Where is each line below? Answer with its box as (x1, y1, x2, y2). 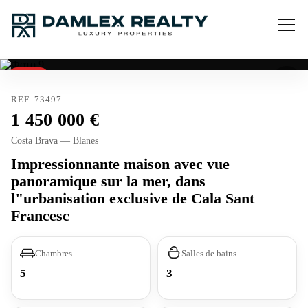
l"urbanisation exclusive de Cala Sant (11, 190, 254, 207)
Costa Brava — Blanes (11, 135, 98, 146)
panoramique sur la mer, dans (11, 173, 206, 190)
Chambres (35, 247, 72, 258)
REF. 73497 (11, 94, 63, 104)
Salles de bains (181, 247, 236, 258)
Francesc (11, 207, 69, 224)
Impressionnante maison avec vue (11, 155, 230, 173)
